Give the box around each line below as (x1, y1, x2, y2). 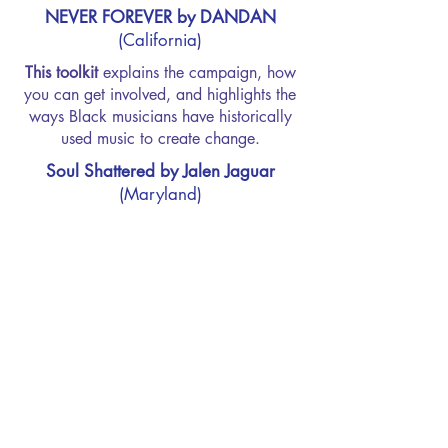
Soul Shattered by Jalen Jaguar (45, 160, 275, 182)
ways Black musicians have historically (28, 106, 292, 127)
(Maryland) (118, 183, 202, 205)
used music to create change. (60, 128, 260, 149)
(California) (118, 29, 202, 51)
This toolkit (24, 62, 98, 83)
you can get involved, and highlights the (24, 84, 296, 105)
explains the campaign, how (97, 62, 296, 83)
